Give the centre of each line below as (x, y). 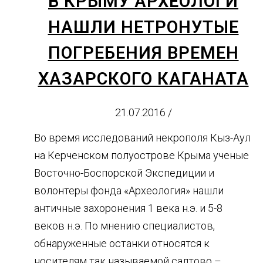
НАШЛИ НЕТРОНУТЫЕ (143, 27)
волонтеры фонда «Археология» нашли (129, 190)
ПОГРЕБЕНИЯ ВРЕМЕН (143, 53)
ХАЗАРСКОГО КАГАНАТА (143, 79)
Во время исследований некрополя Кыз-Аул (142, 137)
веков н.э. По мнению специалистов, (124, 225)
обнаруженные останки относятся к (122, 243)
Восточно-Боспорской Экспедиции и (124, 173)
